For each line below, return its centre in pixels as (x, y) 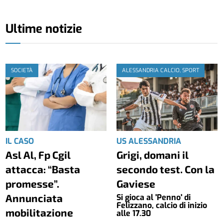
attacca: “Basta (43, 169)
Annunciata (34, 198)
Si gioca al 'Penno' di (154, 197)
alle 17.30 (134, 213)
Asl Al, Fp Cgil (38, 154)
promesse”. (33, 183)
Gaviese (136, 183)
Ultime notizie (44, 29)
